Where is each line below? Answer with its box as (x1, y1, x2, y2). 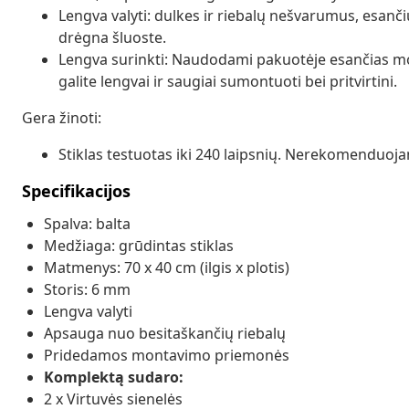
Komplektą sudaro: (44, 366, 184, 387)
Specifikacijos (22, 179, 131, 202)
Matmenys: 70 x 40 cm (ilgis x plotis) (44, 257, 289, 278)
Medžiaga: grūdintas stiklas (44, 235, 234, 256)
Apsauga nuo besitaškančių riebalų (44, 322, 286, 343)
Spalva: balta (44, 213, 131, 234)
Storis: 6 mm (44, 278, 131, 299)
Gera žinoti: (22, 107, 101, 128)
